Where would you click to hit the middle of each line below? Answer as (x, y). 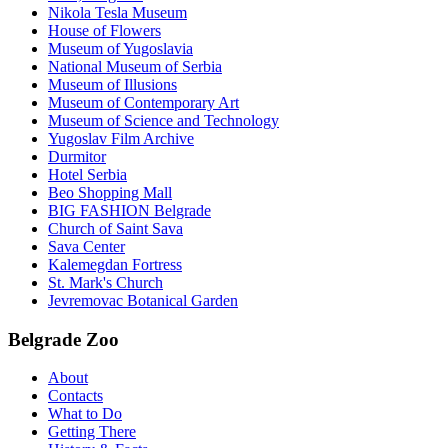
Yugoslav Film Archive (121, 138)
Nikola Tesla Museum (117, 12)
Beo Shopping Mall (110, 192)
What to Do (85, 414)
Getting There (92, 432)
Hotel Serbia (87, 174)
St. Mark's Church (105, 282)
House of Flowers (104, 30)
